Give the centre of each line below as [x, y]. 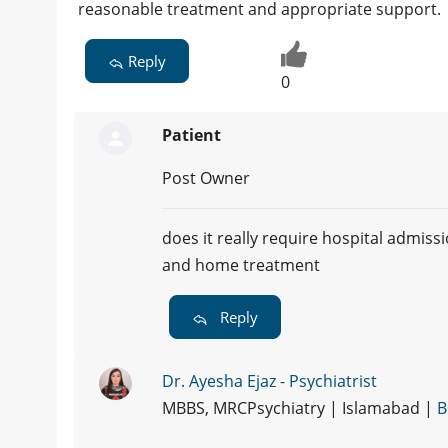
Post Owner [206, 178]
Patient [191, 135]
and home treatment [241, 265]
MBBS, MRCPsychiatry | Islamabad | [299, 408]
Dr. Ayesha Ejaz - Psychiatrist [269, 381]
